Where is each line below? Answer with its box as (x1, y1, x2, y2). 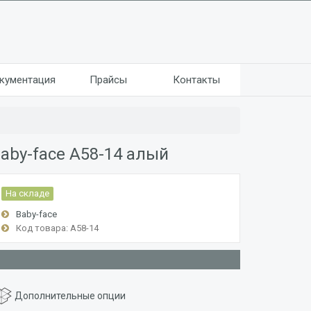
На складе (6, 188, 49, 199)
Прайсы (90, 74, 128, 86)
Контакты (172, 74, 220, 86)
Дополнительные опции (12, 289, 126, 301)
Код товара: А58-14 (16, 223, 99, 233)
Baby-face (16, 209, 57, 219)
